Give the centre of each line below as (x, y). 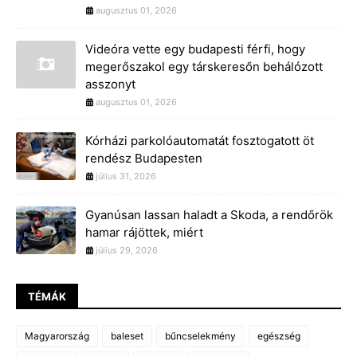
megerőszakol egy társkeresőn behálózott (204, 66)
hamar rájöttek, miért (144, 232)
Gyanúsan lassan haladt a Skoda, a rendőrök (209, 214)
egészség (279, 335)
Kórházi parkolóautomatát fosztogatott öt (200, 140)
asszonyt (110, 84)
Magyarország (57, 335)
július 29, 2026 (127, 250)
